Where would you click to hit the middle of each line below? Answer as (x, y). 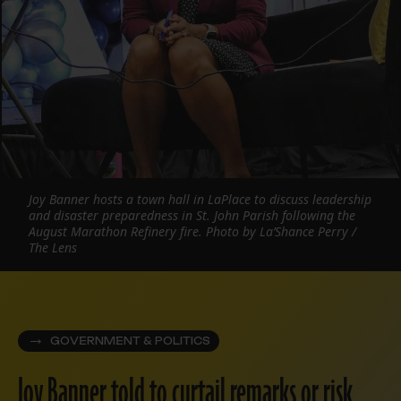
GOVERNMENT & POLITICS (130, 341)
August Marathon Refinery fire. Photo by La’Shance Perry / (192, 231)
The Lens (53, 247)
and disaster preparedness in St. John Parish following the (192, 215)
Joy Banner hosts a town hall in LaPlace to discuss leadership (200, 199)
